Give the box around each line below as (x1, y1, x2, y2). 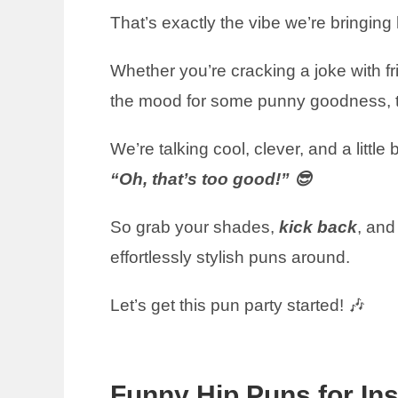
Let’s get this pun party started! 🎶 (110, 296, 365, 314)
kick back (279, 218, 357, 236)
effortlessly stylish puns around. (110, 248, 350, 267)
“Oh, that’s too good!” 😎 (110, 170, 312, 188)
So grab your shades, (110, 218, 279, 236)
